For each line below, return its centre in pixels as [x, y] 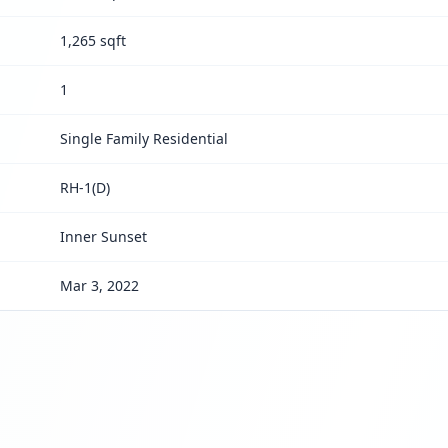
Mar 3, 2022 [100, 285]
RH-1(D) [85, 187]
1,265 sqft [93, 40]
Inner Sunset [104, 236]
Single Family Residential [144, 138]
